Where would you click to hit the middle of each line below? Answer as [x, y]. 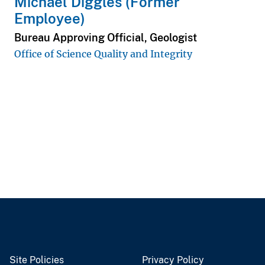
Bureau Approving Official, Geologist [106, 37]
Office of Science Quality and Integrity [103, 54]
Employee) [50, 19]
